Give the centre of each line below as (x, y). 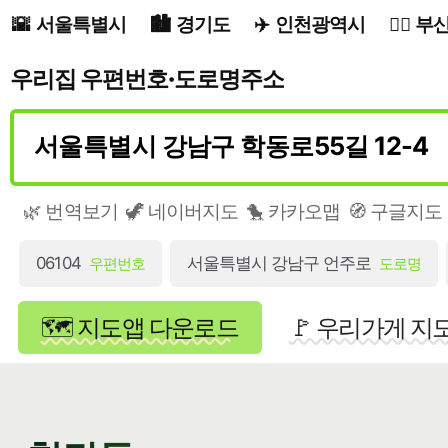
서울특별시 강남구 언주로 (278, 262)
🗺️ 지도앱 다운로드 (140, 327)
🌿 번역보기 (70, 210)
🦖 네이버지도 (181, 210)
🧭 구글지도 (394, 210)
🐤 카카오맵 (292, 210)
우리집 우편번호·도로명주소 (147, 78)
